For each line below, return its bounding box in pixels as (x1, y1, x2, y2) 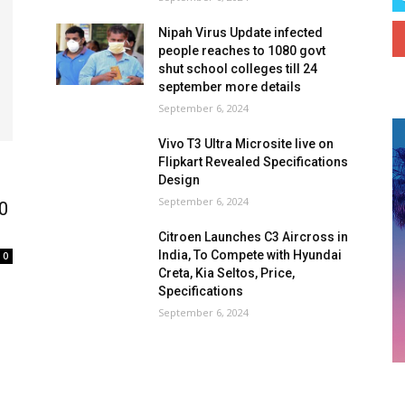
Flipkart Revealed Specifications (158, 155, 349, 169)
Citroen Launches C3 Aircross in (158, 230, 349, 244)
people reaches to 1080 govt (158, 43, 326, 58)
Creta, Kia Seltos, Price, (158, 266, 296, 280)
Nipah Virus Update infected (158, 25, 324, 40)
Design (158, 173, 201, 187)
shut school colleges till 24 (158, 61, 318, 76)
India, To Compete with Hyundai (158, 248, 343, 262)
